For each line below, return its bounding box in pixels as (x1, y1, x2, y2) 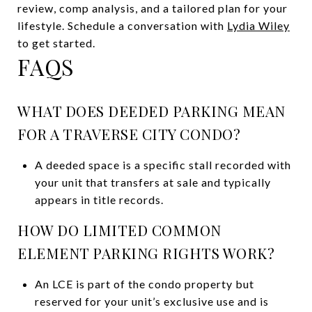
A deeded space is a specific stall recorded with (34, 157, 291, 171)
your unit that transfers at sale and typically (34, 175, 271, 189)
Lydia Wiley (227, 18, 290, 32)
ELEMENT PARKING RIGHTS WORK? (17, 242, 274, 263)
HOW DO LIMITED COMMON (17, 219, 221, 240)
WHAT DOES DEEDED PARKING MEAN (17, 100, 286, 120)
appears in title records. (34, 192, 164, 206)
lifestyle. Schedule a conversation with (17, 18, 227, 32)
